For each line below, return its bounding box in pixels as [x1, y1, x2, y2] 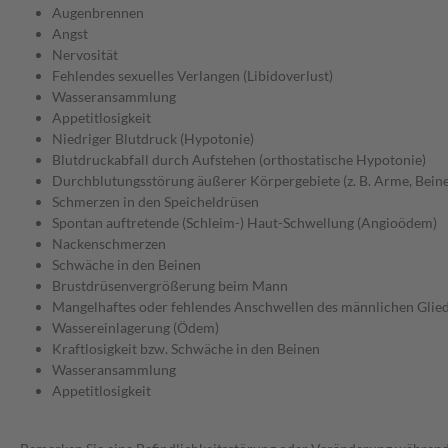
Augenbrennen [52, 4, 144, 22]
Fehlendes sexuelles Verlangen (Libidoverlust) [52, 67, 333, 85]
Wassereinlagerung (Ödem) [52, 319, 219, 337]
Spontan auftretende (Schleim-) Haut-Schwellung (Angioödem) [52, 214, 437, 232]
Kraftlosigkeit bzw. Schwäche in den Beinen [52, 340, 320, 358]
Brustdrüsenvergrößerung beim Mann [52, 277, 288, 295]
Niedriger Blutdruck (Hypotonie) [52, 130, 254, 148]
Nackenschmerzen [52, 235, 166, 253]
